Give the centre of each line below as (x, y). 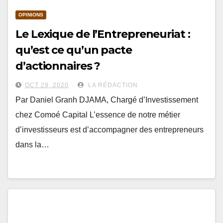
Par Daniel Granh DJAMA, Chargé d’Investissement (107, 100)
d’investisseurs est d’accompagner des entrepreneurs (110, 130)
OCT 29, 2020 (47, 85)
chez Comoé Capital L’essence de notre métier (98, 115)
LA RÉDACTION (112, 85)
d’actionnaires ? (58, 66)
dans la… (32, 145)
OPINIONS (31, 15)
